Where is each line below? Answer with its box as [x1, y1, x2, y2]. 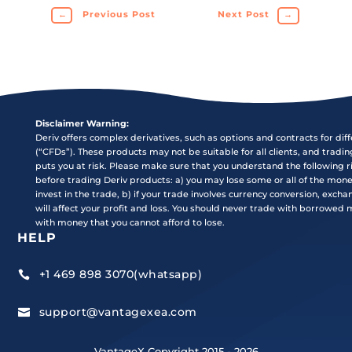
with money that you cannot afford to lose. [35, 217, 225, 229]
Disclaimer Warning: [35, 118, 129, 130]
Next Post [218, 9, 270, 20]
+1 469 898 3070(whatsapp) [38, 267, 202, 282]
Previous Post [82, 9, 156, 20]
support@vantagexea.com [38, 305, 197, 320]
